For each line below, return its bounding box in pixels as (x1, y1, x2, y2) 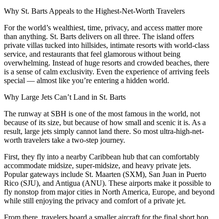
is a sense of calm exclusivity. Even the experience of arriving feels (4, 67, 209, 76)
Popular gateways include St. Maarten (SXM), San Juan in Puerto (4, 170, 206, 178)
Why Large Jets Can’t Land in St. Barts (4, 92, 126, 101)
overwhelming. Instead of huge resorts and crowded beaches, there (4, 58, 209, 67)
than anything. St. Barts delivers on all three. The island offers (4, 32, 194, 41)
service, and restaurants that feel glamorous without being (4, 49, 180, 58)
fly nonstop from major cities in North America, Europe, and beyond (4, 187, 215, 196)
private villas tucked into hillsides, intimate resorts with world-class (4, 41, 209, 49)
